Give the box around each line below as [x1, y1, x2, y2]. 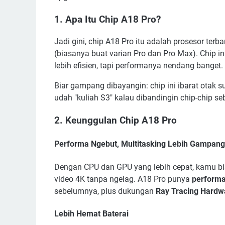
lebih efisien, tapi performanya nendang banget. [54, 61, 223, 71]
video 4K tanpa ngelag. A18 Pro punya [54, 174, 192, 184]
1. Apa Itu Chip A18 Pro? [54, 14, 161, 25]
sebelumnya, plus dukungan [54, 186, 156, 196]
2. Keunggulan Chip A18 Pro [54, 115, 177, 127]
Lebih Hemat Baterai [54, 208, 129, 218]
